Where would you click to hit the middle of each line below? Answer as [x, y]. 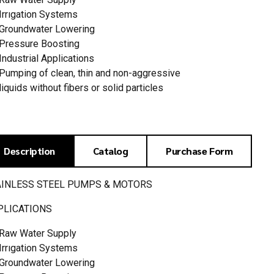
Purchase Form [199, 150]
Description [29, 150]
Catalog [110, 150]
